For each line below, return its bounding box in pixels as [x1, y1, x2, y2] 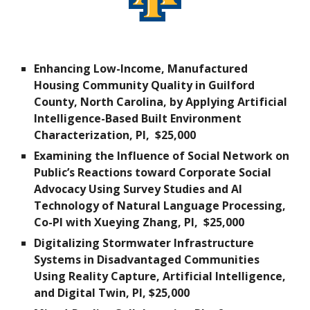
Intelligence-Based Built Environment [34, 111, 242, 126]
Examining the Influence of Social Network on [34, 148, 290, 163]
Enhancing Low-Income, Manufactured [34, 61, 248, 76]
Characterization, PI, [34, 127, 153, 143]
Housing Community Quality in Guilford [34, 77, 255, 93]
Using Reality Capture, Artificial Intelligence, [34, 268, 286, 284]
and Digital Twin [34, 285, 127, 300]
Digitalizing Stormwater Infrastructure [34, 235, 255, 250]
